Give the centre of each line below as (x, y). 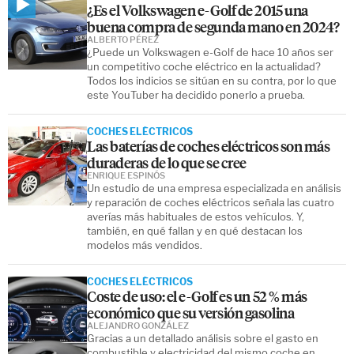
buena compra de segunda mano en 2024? (213, 26)
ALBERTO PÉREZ (123, 39)
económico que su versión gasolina (191, 312)
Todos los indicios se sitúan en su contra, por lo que (212, 80)
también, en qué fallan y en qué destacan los (195, 230)
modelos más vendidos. (145, 245)
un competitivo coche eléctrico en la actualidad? (204, 66)
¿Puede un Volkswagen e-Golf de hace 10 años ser (210, 52)
